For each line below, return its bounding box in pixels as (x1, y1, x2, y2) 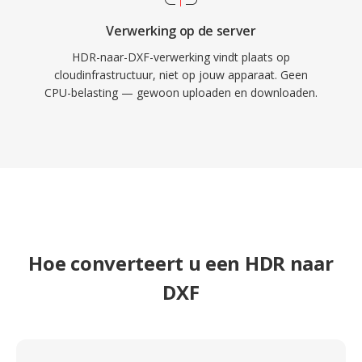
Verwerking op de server (106, 22, 256, 40)
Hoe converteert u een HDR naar (28, 250, 334, 276)
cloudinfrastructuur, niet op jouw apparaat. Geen (54, 67, 308, 82)
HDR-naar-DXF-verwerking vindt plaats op (72, 49, 290, 65)
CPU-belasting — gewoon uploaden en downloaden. (44, 85, 318, 100)
